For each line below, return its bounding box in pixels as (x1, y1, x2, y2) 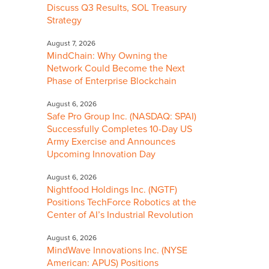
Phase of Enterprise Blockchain (47, 75, 177, 88)
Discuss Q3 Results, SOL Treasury (47, 2, 187, 14)
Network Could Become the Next (47, 62, 185, 75)
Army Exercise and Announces (47, 135, 175, 148)
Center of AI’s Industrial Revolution (47, 208, 193, 221)
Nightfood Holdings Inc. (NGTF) (47, 183, 177, 196)
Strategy (47, 14, 82, 27)
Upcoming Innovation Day (47, 148, 156, 160)
